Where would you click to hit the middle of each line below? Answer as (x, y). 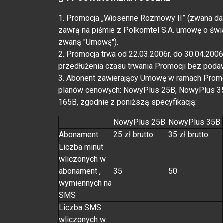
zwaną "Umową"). (88, 42)
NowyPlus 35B (194, 122)
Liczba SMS (80, 207)
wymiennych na (85, 183)
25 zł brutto (133, 134)
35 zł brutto (188, 134)
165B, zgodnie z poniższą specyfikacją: (127, 102)
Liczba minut (81, 147)
